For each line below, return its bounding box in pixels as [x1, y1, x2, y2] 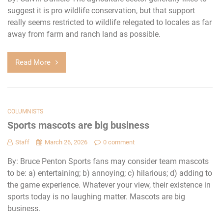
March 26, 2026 [45, 138, 87, 146]
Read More [15, 57, 51, 67]
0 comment [103, 138, 135, 146]
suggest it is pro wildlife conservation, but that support [7, 5, 195, 15]
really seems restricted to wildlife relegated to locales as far [7, 17, 212, 27]
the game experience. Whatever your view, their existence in [7, 180, 211, 190]
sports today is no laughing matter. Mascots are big [7, 192, 185, 201]
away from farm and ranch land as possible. [7, 29, 161, 39]
